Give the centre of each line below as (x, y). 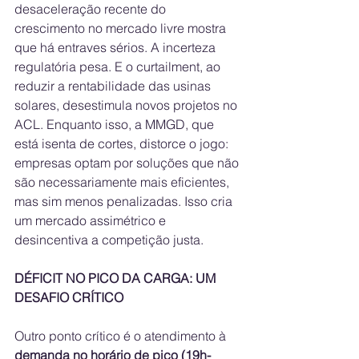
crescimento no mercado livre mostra (122, 28)
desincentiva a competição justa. (109, 240)
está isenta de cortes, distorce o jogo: (123, 144)
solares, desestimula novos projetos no (127, 105)
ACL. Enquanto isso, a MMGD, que (116, 125)
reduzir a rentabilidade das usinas (114, 86)
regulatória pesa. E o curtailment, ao (119, 67)
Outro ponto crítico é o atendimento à (122, 336)
